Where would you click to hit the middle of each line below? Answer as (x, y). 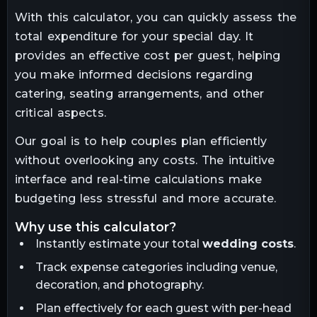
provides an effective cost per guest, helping (148, 56)
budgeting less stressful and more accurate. (146, 199)
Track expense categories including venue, (156, 267)
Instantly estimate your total (119, 244)
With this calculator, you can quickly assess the (156, 18)
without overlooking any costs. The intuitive (145, 161)
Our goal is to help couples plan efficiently (141, 142)
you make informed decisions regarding (134, 75)
